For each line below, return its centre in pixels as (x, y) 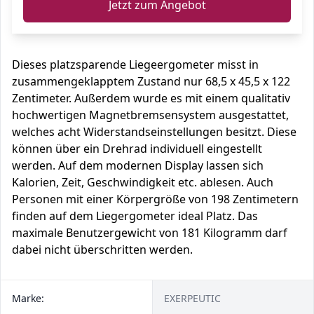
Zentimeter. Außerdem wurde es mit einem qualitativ (151, 98)
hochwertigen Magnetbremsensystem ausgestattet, (150, 115)
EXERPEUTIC (192, 298)
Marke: (28, 298)
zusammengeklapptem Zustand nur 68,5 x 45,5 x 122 (151, 81)
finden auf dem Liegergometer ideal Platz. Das (135, 216)
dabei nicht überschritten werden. (102, 250)
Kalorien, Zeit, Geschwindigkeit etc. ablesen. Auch (143, 182)
